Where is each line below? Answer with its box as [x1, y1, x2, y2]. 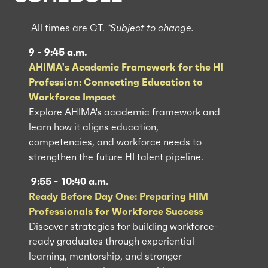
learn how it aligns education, [29, 121, 159, 133]
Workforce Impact [29, 91, 116, 103]
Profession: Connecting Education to [29, 76, 203, 88]
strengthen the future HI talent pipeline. [29, 151, 203, 163]
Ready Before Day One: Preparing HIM [29, 190, 208, 202]
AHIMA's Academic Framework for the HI [29, 61, 223, 73]
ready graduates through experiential [29, 235, 194, 247]
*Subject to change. [107, 22, 194, 33]
